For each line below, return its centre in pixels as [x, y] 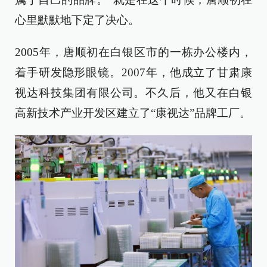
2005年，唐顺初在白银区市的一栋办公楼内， [133, 52]
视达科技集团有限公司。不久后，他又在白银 [133, 93]
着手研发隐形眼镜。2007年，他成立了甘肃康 [133, 73]
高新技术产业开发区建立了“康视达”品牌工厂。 [133, 113]
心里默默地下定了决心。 [77, 20]
